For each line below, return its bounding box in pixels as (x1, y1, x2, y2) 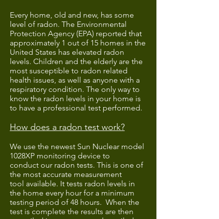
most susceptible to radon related (10, 66, 128, 75)
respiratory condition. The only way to (10, 85, 140, 94)
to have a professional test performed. (10, 103, 144, 112)
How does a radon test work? (10, 122, 125, 132)
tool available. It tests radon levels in (10, 179, 135, 188)
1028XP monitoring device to (10, 151, 110, 160)
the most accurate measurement (10, 170, 122, 179)
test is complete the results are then (10, 207, 133, 216)
